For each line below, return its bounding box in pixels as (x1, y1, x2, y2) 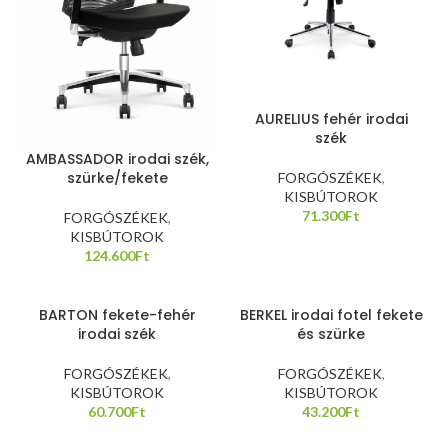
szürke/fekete (66, 168, 168, 188)
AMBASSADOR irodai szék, (25, 149, 209, 169)
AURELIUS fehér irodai (254, 108, 408, 129)
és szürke (297, 324, 365, 344)
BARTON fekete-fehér (38, 305, 196, 325)
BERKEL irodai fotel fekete (239, 305, 423, 325)
